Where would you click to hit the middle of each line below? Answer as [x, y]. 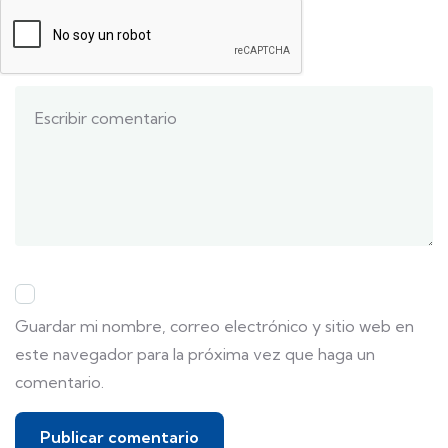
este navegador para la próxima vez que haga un [195, 353]
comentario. [59, 381]
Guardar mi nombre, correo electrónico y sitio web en [214, 325]
